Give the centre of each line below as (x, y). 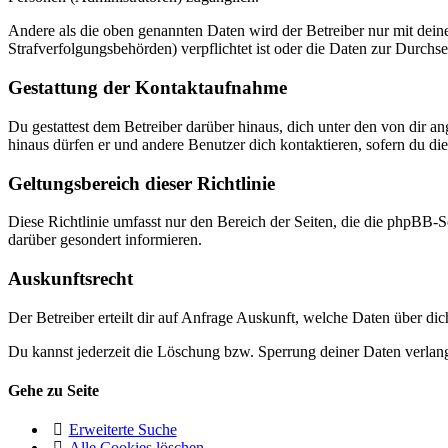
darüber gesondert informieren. (105, 240)
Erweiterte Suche (122, 430)
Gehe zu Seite (53, 390)
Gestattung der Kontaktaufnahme (147, 88)
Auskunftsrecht (70, 278)
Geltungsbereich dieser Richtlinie (141, 183)
